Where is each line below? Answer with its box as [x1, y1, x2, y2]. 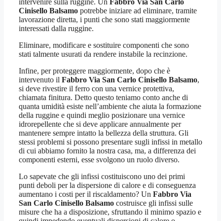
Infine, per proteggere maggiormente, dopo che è [19, 67, 170, 75]
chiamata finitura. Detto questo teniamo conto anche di [19, 93, 188, 102]
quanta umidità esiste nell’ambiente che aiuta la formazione [19, 102, 201, 111]
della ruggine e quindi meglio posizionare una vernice [19, 111, 185, 120]
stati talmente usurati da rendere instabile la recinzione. [19, 50, 187, 59]
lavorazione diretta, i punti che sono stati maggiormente [19, 15, 190, 24]
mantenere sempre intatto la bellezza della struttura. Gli [19, 129, 188, 138]
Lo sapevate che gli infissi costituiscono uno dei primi [19, 172, 185, 181]
